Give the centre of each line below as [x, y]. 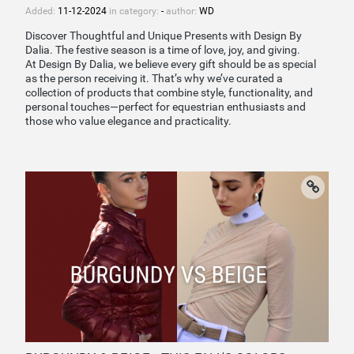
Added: [41, 11]
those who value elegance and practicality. [128, 121]
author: [181, 11]
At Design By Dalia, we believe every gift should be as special [171, 64]
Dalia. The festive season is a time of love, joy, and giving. [163, 50]
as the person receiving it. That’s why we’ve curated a [154, 79]
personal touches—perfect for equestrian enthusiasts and [166, 107]
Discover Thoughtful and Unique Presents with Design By [164, 36]
